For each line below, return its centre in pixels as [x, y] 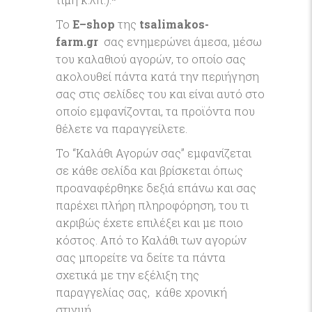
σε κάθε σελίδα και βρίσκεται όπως [149, 170]
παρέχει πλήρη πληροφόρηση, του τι [152, 205]
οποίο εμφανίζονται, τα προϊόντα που [155, 111]
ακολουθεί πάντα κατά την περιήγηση [157, 76]
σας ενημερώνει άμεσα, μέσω [180, 41]
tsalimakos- [174, 24]
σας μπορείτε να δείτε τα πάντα [141, 257]
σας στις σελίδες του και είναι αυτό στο [160, 94]
